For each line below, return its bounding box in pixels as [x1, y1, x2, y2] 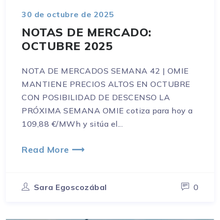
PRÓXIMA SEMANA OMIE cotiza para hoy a [22, 105, 193, 115]
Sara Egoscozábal [33, 182, 107, 192]
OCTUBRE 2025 [22, 38, 112, 53]
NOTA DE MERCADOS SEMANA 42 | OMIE [22, 65, 189, 76]
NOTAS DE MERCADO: [22, 24, 152, 39]
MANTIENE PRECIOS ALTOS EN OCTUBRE [22, 79, 191, 89]
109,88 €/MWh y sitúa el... [22, 118, 123, 129]
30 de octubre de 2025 [22, 9, 114, 19]
